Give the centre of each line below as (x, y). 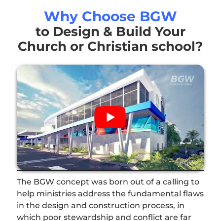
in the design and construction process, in (100, 205)
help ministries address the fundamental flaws (110, 193)
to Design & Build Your (110, 31)
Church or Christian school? (110, 46)
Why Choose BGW (110, 16)
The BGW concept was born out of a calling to (108, 182)
